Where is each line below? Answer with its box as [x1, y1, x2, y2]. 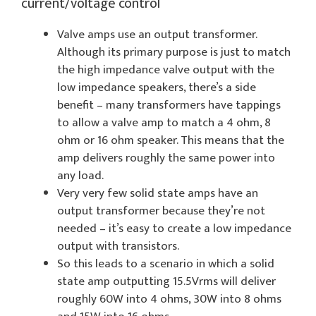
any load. [57, 165, 104, 186]
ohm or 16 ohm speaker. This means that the [57, 130, 284, 150]
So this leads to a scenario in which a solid [57, 253, 274, 274]
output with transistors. [57, 236, 179, 256]
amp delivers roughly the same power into [57, 147, 275, 168]
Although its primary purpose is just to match [57, 42, 291, 62]
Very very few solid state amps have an [57, 183, 258, 203]
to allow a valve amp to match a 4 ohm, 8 [57, 112, 271, 133]
